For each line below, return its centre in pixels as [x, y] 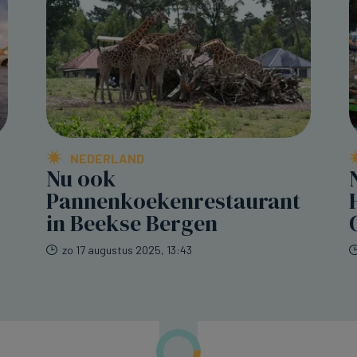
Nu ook [81, 179]
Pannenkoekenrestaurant [173, 201]
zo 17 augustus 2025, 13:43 [127, 250]
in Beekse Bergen [132, 224]
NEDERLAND [107, 159]
